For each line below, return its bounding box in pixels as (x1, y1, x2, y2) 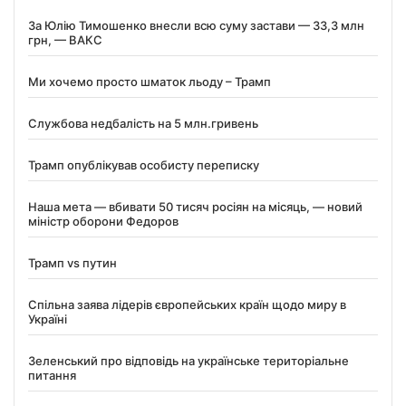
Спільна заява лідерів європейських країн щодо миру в (28, 297, 346, 313)
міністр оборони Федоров (28, 214, 179, 229)
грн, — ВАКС (28, 33, 102, 48)
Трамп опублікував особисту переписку (28, 158, 259, 173)
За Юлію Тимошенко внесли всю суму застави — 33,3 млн (28, 18, 364, 34)
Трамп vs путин (28, 256, 117, 271)
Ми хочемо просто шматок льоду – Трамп (28, 74, 271, 90)
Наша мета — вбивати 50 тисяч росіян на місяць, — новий (28, 199, 362, 215)
